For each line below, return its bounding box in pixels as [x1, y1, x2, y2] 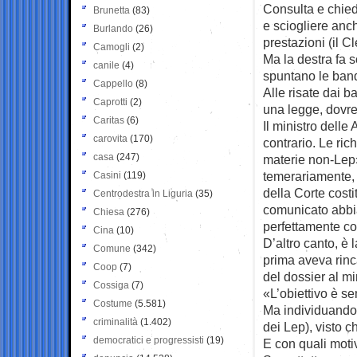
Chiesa [93, 206, 124, 218]
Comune [93, 242, 131, 254]
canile [93, 59, 120, 71]
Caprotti [93, 96, 127, 108]
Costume [93, 297, 132, 309]
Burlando [93, 22, 133, 34]
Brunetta [93, 4, 130, 16]
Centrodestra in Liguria [93, 187, 193, 199]
